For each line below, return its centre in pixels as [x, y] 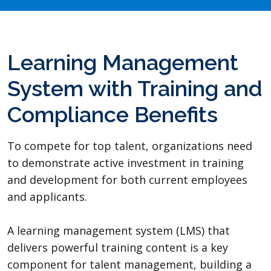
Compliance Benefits [113, 115]
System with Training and [135, 89]
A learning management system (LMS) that [119, 231]
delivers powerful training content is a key [118, 248]
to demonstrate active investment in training [126, 163]
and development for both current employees [127, 180]
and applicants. [47, 197]
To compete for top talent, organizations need [130, 146]
